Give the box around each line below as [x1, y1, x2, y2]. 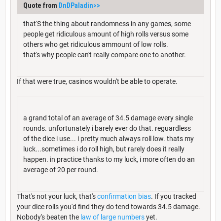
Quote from [23, 1, 59, 9]
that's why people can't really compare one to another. [23, 50, 186, 59]
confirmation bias [97, 192, 151, 200]
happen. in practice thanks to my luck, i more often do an [23, 155, 195, 163]
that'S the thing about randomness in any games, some [23, 19, 191, 28]
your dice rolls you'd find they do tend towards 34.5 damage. [17, 202, 200, 211]
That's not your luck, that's [17, 192, 97, 200]
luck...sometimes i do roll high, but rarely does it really [23, 145, 184, 153]
